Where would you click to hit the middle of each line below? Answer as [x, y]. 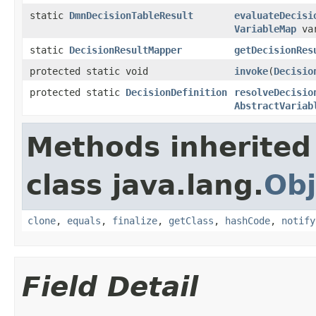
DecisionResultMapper [126, 50]
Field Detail [110, 286]
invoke [251, 71]
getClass [191, 220]
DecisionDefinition [176, 92]
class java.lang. [145, 185]
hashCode [248, 220]
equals [84, 220]
